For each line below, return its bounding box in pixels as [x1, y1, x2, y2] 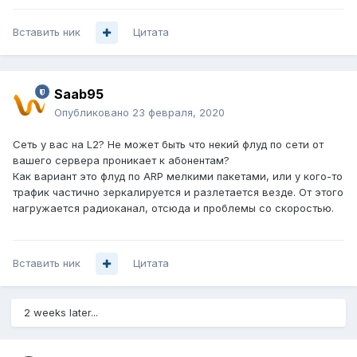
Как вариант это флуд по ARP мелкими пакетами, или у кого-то [13, 170, 343, 183]
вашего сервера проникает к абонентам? [13, 154, 229, 167]
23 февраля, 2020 [132, 106, 225, 120]
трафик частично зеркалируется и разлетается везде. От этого [13, 186, 343, 199]
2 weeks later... [24, 306, 98, 320]
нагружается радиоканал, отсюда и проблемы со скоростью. [13, 202, 334, 215]
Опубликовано [54, 106, 132, 120]
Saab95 [54, 86, 104, 103]
